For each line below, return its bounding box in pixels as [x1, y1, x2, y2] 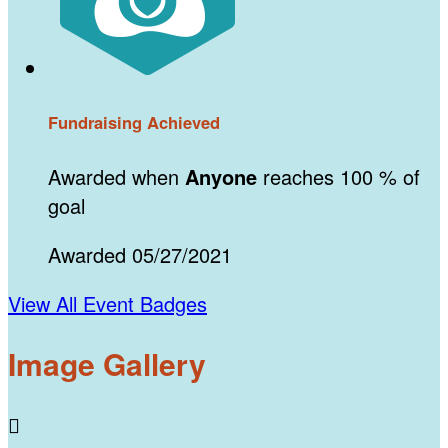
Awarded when [48, 161, 185, 191]
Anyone [185, 161, 257, 191]
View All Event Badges [8, 288, 207, 318]
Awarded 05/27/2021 [48, 239, 232, 269]
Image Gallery [8, 342, 206, 386]
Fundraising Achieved [48, 109, 220, 134]
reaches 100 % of [257, 161, 420, 191]
